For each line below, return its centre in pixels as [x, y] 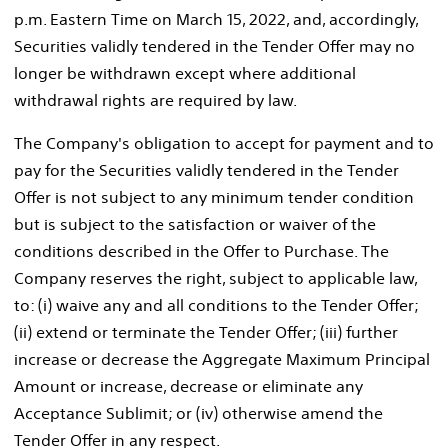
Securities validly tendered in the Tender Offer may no [214, 45]
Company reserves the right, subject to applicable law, [215, 277]
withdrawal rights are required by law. [157, 99]
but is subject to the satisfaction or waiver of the [195, 223]
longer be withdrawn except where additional [185, 72]
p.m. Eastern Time [81, 18]
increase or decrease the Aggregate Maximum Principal [222, 358]
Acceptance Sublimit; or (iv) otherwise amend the [198, 412]
